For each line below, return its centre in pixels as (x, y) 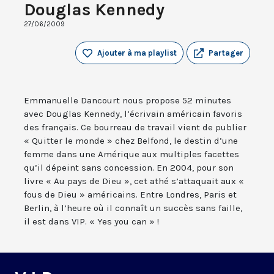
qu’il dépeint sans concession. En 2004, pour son (129, 168)
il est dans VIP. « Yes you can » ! (91, 222)
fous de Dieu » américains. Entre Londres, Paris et (130, 195)
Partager (226, 53)
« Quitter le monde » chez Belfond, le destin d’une (131, 141)
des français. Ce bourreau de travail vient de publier (135, 128)
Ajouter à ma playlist (137, 53)
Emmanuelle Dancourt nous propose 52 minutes (128, 101)
